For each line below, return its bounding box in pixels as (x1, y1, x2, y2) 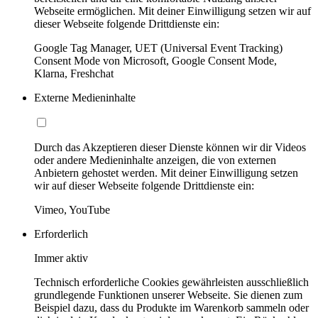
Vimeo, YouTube (34, 204, 110, 216)
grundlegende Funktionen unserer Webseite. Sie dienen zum (34, 289, 302, 302)
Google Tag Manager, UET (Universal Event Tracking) (34, 42, 283, 55)
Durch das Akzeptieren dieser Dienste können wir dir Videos (34, 141, 306, 154)
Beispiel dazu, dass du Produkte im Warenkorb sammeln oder (34, 302, 309, 314)
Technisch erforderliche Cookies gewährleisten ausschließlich (34, 276, 309, 289)
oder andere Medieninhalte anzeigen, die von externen (34, 154, 276, 167)
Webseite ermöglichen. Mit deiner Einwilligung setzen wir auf (34, 5, 311, 18)
